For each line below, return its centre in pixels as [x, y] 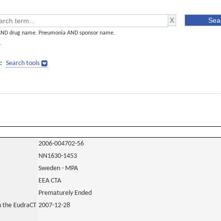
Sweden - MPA [58, 168]
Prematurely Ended [65, 193]
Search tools [23, 63]
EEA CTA [50, 181]
